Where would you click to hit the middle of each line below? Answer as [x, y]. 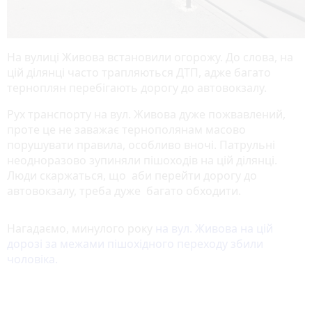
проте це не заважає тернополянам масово [126, 129]
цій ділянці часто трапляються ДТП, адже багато [139, 72]
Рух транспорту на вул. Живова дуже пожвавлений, [146, 114]
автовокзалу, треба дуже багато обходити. [124, 190]
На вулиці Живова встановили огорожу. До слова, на [150, 57]
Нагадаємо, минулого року [81, 228]
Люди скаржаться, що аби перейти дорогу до [132, 175]
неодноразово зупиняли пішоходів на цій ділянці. [142, 160]
